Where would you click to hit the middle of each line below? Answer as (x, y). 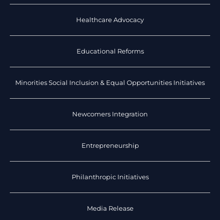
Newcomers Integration (110, 114)
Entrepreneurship (110, 145)
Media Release (110, 208)
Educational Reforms (110, 51)
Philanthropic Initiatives (110, 177)
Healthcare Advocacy (110, 20)
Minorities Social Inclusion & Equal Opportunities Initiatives (110, 82)
